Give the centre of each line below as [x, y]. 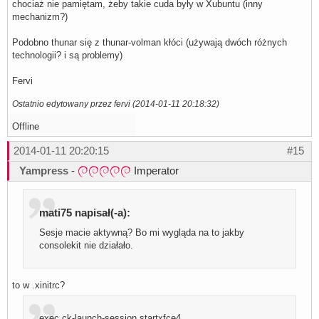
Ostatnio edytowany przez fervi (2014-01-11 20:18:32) [116, 104]
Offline [26, 127]
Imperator [155, 171]
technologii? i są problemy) [67, 56]
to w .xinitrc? [38, 285]
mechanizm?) [40, 17]
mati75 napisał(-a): [85, 212]
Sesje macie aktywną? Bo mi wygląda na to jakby [142, 232]
